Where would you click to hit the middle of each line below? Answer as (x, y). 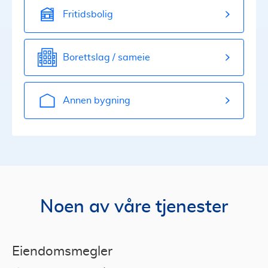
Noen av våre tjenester (134, 207)
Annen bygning (97, 100)
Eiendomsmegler (62, 251)
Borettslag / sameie (106, 57)
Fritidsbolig (88, 14)
